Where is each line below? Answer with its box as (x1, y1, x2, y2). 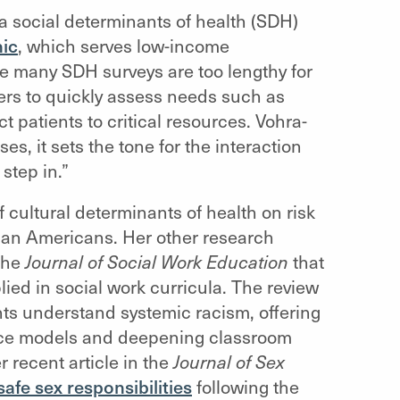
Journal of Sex (172, 348, 285, 374)
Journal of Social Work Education (24, 248, 288, 274)
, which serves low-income (17, 32, 229, 58)
